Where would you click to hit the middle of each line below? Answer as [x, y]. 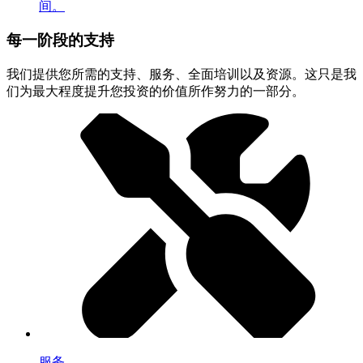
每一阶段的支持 [60, 41]
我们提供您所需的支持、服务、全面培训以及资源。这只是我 [181, 75]
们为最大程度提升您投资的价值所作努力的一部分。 [156, 92]
